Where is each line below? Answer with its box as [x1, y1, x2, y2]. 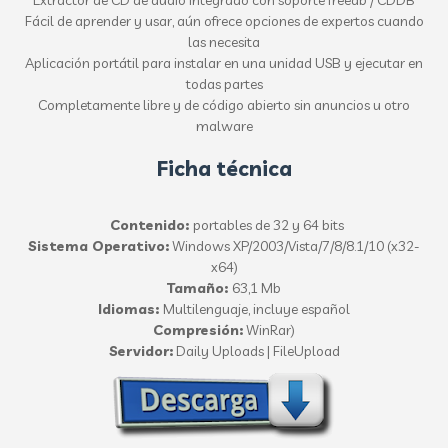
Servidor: [108, 342, 173, 360]
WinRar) [243, 321, 295, 339]
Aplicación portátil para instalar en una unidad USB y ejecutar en [25, 54, 423, 72]
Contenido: [110, 216, 193, 234]
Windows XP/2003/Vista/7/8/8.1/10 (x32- [169, 237, 420, 255]
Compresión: [153, 321, 243, 339]
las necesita [188, 33, 260, 51]
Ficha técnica [156, 155, 292, 181]
